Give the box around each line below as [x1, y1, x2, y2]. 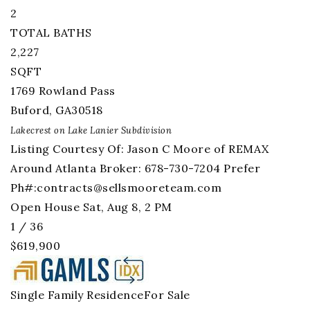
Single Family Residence [10, 288, 144, 302]
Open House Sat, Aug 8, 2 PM [10, 200, 172, 214]
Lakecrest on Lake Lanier [10, 125, 118, 136]
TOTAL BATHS [10, 26, 92, 39]
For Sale [143, 288, 190, 302]
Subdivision [118, 125, 172, 136]
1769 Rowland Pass [10, 84, 116, 98]
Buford [10, 103, 49, 117]
